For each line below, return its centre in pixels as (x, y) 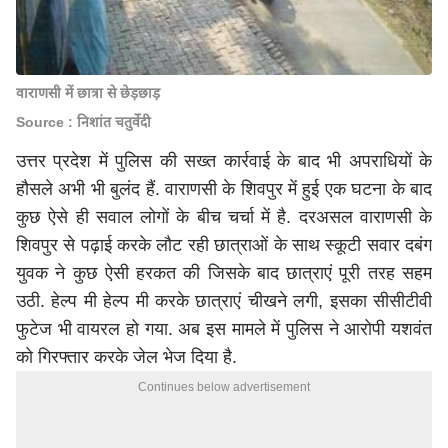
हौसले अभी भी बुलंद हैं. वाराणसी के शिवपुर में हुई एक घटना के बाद (224, 189)
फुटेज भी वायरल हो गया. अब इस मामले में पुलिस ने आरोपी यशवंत (224, 329)
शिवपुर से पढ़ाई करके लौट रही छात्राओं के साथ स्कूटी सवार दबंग (224, 245)
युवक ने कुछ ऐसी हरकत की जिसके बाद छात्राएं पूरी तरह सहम (224, 273)
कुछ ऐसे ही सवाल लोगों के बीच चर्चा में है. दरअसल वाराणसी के (224, 217)
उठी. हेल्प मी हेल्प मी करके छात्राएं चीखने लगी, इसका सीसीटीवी (224, 301)
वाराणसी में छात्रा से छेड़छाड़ (88, 93)
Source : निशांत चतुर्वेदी (83, 122)
